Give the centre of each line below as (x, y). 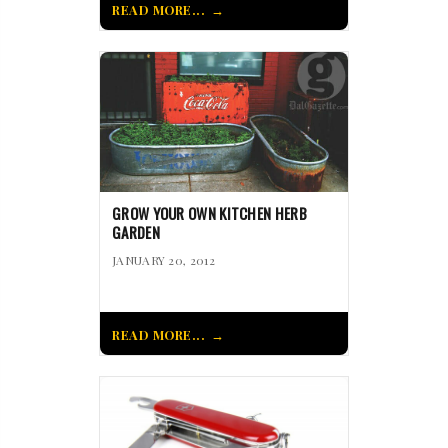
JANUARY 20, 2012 (163, 260)
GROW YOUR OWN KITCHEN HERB (209, 213)
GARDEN (136, 232)
